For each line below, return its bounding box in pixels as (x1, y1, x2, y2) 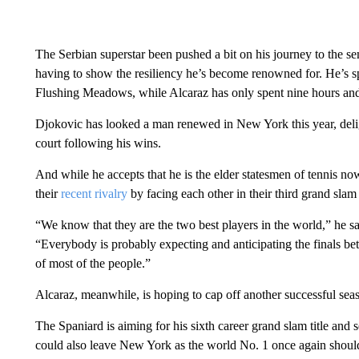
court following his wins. (34, 136, 161, 150)
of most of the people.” (34, 256, 151, 270)
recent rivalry (60, 187, 127, 200)
